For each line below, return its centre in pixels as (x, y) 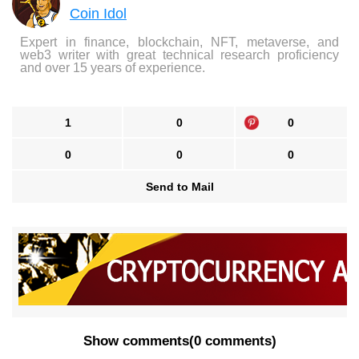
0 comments (232, 341)
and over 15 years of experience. (113, 68)
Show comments (136, 341)
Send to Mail (179, 187)
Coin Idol (98, 14)
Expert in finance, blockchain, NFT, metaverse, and (179, 42)
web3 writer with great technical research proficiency (179, 55)
